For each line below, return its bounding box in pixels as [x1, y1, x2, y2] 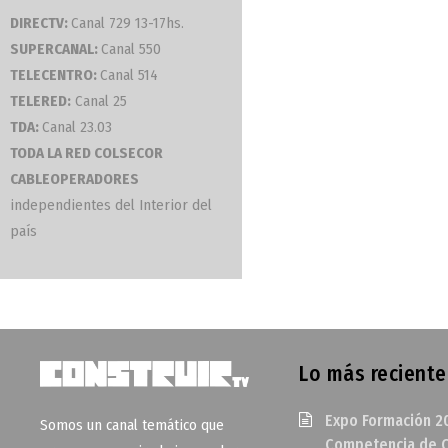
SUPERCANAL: [10, 40, 101, 58]
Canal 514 [100, 66, 158, 84]
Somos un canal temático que [40, 415, 225, 434]
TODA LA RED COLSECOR [10, 144, 163, 162]
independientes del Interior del [10, 196, 212, 214]
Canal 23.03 [42, 118, 112, 136]
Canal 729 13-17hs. [71, 14, 184, 32]
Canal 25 [71, 92, 127, 110]
